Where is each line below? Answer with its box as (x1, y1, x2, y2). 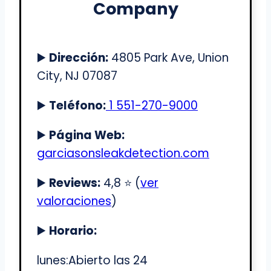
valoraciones (37, 193, 111, 210)
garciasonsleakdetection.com (37, 145, 209, 162)
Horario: (49, 223, 97, 240)
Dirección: (49, 50, 108, 67)
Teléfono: (49, 97, 106, 114)
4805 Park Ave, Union (108, 50, 229, 67)
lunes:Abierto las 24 (37, 252, 148, 269)
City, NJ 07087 (37, 68, 117, 85)
